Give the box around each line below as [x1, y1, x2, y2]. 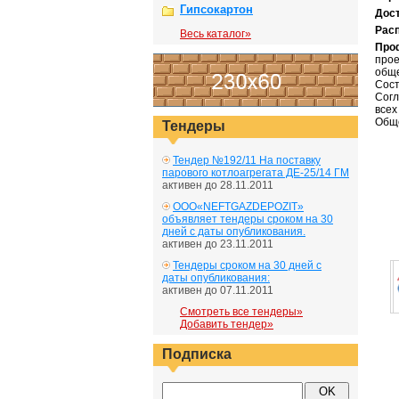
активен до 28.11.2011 [162, 179, 273, 191]
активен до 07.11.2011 [162, 284, 273, 297]
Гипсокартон [180, 3, 253, 16]
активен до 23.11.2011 [162, 238, 273, 250]
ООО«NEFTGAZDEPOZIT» [173, 200, 304, 213]
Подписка [162, 346, 232, 362]
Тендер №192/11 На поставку [173, 154, 321, 167]
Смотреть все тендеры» [180, 305, 303, 318]
